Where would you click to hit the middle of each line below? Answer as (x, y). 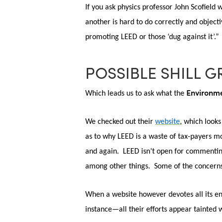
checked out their (126, 122)
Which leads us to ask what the (136, 94)
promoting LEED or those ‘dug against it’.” (153, 37)
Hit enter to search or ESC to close (99, 14)
